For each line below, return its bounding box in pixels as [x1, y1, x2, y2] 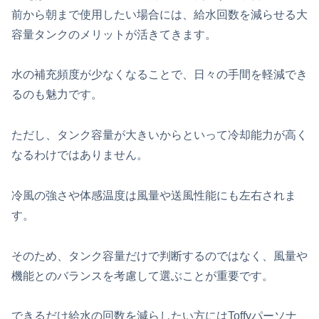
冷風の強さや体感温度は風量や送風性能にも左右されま [11, 189, 296, 202]
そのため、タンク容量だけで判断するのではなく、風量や [11, 249, 308, 262]
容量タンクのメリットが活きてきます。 [11, 28, 216, 41]
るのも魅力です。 [11, 88, 103, 101]
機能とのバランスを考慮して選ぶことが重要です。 [11, 269, 273, 282]
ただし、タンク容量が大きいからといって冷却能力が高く [11, 129, 308, 142]
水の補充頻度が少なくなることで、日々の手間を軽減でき [11, 68, 308, 81]
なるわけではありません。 [11, 149, 148, 162]
